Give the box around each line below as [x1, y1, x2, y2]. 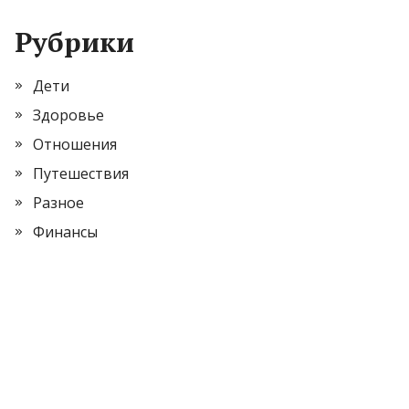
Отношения [33, 134, 117, 154]
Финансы [33, 222, 98, 242]
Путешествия [33, 163, 129, 184]
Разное [33, 193, 84, 213]
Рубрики [15, 24, 134, 60]
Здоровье [33, 105, 104, 125]
